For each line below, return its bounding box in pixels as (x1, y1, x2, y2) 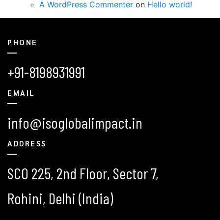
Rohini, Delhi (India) (7, 188, 113, 207)
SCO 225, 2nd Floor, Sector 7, (7, 163, 159, 182)
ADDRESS (7, 138, 47, 148)
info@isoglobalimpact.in (7, 112, 142, 132)
